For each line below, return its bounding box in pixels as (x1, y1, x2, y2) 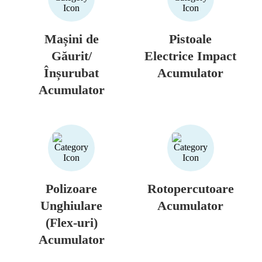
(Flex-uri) (45, 215, 98, 230)
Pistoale (169, 31, 212, 46)
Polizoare (46, 181, 98, 196)
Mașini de (44, 31, 99, 46)
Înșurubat (44, 65, 99, 80)
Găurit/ (51, 48, 92, 63)
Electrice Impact (144, 48, 237, 63)
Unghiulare (40, 198, 103, 213)
